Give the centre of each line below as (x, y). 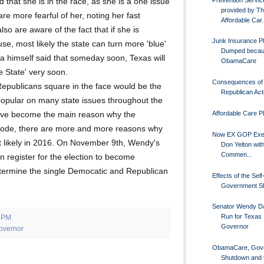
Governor (235, 227)
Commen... (236, 154)
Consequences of (237, 82)
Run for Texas (241, 217)
